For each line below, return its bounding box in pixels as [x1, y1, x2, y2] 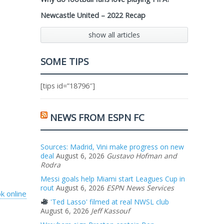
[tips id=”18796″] [40, 81, 95, 90]
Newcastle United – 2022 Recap [40, 10, 145, 20]
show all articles [88, 30, 140, 39]
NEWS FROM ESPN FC [50, 111, 144, 123]
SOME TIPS [40, 55, 88, 67]
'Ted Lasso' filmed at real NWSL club [48, 197, 169, 206]
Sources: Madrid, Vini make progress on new [40, 142, 184, 151]
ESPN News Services [106, 183, 174, 192]
